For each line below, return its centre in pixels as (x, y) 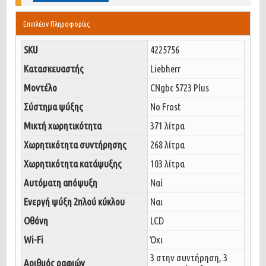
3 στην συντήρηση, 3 (189, 257)
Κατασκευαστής (54, 68)
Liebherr (166, 68)
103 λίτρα (168, 163)
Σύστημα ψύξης (54, 106)
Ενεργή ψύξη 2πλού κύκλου (75, 201)
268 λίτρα (168, 144)
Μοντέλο (41, 87)
